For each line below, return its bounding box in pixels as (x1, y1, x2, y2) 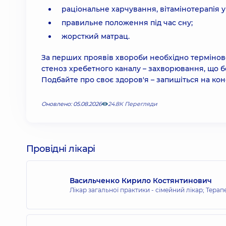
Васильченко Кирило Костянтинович (70, 176, 212, 185)
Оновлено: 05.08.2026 (41, 100, 102, 107)
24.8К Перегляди (108, 100, 157, 107)
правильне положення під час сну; (62, 18, 193, 27)
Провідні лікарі (26, 143, 95, 154)
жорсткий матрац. (62, 32, 130, 41)
